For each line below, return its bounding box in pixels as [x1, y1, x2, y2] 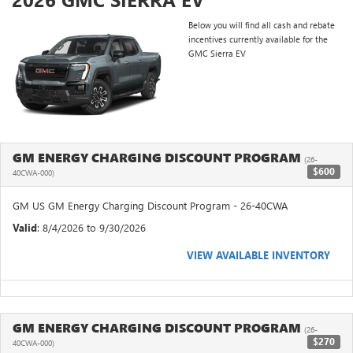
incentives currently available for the [188, 33, 328, 46]
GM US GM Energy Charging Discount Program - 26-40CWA [13, 198, 288, 212]
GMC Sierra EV [188, 47, 246, 60]
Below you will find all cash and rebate [188, 19, 335, 32]
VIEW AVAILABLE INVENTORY [187, 247, 330, 262]
